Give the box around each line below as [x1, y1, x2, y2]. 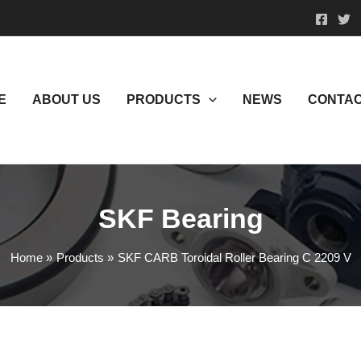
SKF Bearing [98, 203, 263, 234]
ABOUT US [32, 93, 102, 106]
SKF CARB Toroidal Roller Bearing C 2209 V [117, 251, 351, 265]
